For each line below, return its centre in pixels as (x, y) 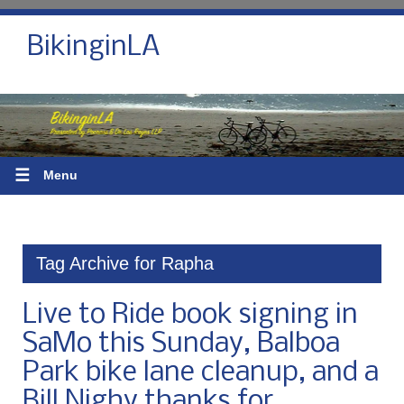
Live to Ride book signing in (190, 315)
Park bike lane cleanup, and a (201, 373)
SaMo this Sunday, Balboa (181, 344)
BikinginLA (94, 48)
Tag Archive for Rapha (125, 263)
